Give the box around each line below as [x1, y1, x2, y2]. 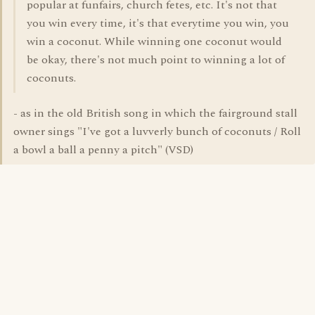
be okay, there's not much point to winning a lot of [27, 51, 285, 68]
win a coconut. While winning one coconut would [27, 33, 282, 50]
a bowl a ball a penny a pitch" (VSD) [13, 141, 193, 158]
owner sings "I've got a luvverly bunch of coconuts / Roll [13, 123, 301, 140]
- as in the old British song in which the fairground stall [13, 105, 297, 122]
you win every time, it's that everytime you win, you [27, 15, 289, 32]
